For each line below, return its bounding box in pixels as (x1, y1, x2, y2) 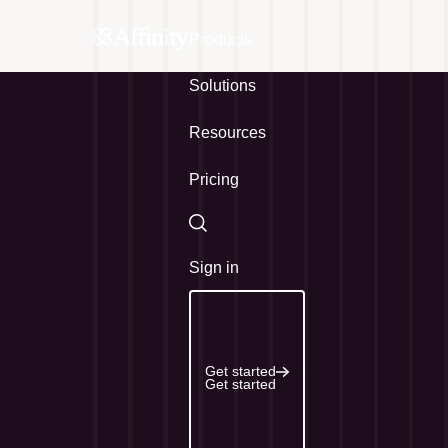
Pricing (189, 170, 240, 188)
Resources (189, 123, 267, 141)
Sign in (189, 258, 240, 276)
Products (189, 30, 253, 48)
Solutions (189, 77, 257, 95)
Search (189, 225, 241, 243)
